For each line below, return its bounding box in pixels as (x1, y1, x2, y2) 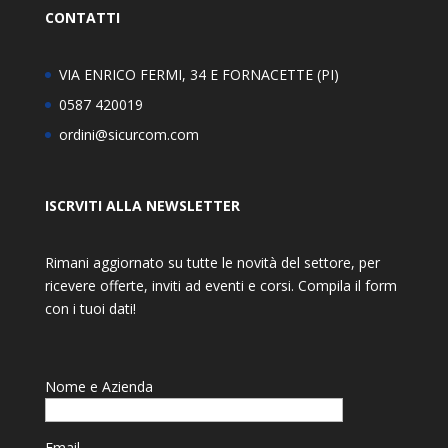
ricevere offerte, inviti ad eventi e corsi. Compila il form (44, 276, 397, 296)
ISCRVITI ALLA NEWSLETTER (44, 196, 240, 216)
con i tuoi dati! (44, 299, 136, 319)
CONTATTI (44, 7, 120, 27)
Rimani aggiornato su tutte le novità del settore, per (44, 253, 380, 273)
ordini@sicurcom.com (58, 124, 199, 144)
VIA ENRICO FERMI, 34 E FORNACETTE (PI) (58, 64, 339, 84)
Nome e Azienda (44, 377, 153, 397)
